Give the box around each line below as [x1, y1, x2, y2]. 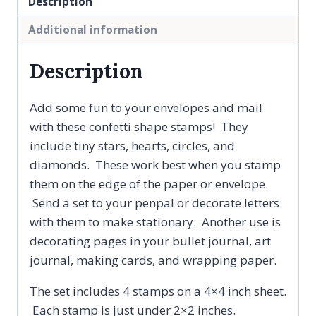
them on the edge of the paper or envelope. [30, 175, 268, 192]
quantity [16, 170, 64, 187]
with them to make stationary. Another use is [30, 213, 281, 230]
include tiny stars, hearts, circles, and [30, 137, 235, 154]
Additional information [28, 23, 158, 37]
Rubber [16, 113, 58, 130]
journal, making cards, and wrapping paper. [30, 251, 282, 268]
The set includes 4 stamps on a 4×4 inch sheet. [30, 282, 286, 299]
